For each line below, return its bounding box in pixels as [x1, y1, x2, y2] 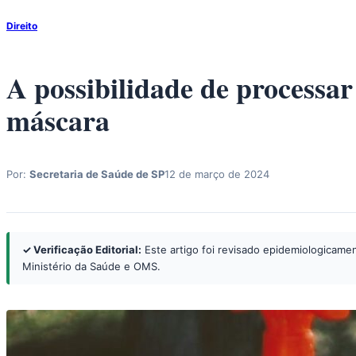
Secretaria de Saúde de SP [29, 168, 164, 180]
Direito [6, 20, 37, 32]
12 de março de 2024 [164, 168, 269, 180]
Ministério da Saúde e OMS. [22, 260, 161, 273]
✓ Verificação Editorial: [22, 243, 141, 256]
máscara [6, 99, 110, 141]
